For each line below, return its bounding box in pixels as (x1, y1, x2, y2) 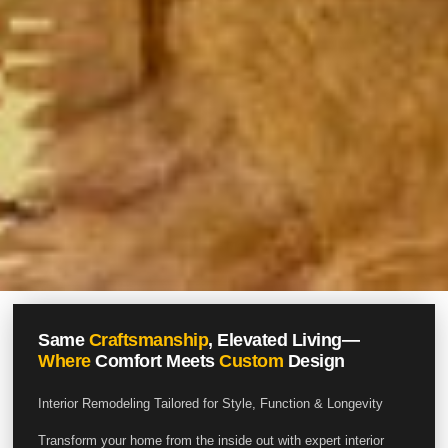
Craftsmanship (88, 329, 209, 350)
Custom (219, 350, 284, 371)
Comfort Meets (90, 350, 220, 371)
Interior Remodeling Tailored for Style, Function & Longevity (38, 395, 384, 411)
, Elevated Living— (208, 329, 360, 350)
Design (283, 350, 345, 371)
